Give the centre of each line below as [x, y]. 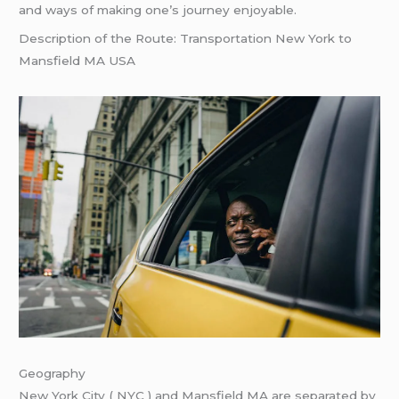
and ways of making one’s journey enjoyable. [158, 10]
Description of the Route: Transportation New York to [186, 38]
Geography [53, 373]
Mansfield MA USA [77, 60]
